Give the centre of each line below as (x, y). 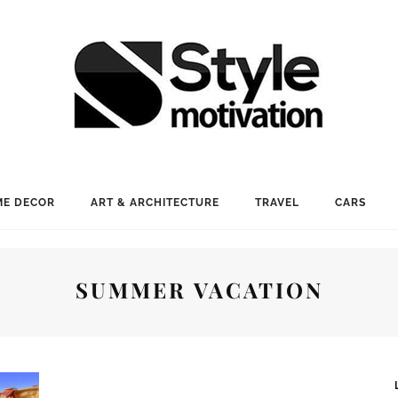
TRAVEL (277, 203)
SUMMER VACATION (199, 290)
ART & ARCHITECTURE (155, 203)
